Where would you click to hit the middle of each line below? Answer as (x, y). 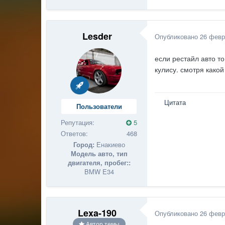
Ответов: (75, 134)
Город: (84, 145)
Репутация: (78, 123)
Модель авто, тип (99, 154)
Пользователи (99, 106)
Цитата (175, 102)
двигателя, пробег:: (99, 163)
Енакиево (109, 145)
